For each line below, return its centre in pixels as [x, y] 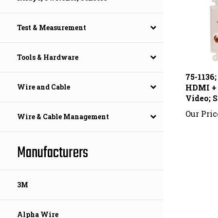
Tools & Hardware [48, 57]
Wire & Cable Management [63, 117]
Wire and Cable [44, 87]
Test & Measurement [52, 28]
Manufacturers [53, 153]
